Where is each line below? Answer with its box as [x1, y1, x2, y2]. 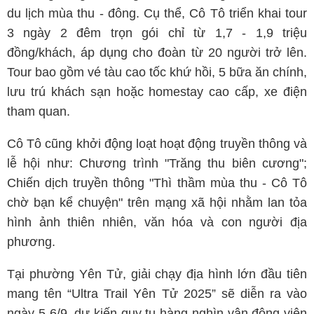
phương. [7, 234, 55, 249]
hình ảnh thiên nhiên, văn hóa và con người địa [7, 214, 307, 229]
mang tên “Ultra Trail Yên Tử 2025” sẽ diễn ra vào [7, 286, 307, 301]
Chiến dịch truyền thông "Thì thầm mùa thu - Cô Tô [7, 175, 307, 190]
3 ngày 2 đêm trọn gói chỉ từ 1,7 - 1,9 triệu [7, 25, 307, 40]
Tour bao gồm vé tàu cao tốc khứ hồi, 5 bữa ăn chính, [7, 64, 307, 79]
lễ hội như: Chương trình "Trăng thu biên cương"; [7, 156, 307, 170]
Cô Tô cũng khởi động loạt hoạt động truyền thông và [7, 136, 307, 151]
